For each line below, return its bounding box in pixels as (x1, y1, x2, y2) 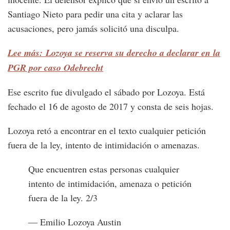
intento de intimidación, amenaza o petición (28, 177, 191, 189)
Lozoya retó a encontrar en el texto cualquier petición (8, 124, 206, 137)
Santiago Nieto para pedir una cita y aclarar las (8, 7, 183, 20)
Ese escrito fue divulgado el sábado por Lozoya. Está (8, 85, 205, 98)
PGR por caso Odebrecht (8, 61, 103, 74)
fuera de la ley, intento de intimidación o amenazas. (8, 138, 200, 151)
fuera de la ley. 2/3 (28, 191, 98, 204)
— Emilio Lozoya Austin (28, 215, 121, 228)
